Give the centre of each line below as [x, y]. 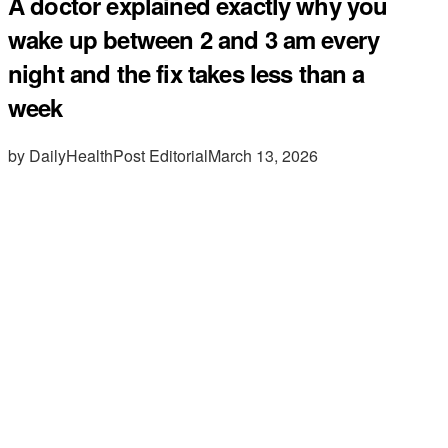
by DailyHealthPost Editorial [108, 155]
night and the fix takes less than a [186, 72]
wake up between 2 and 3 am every [194, 38]
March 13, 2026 [263, 155]
